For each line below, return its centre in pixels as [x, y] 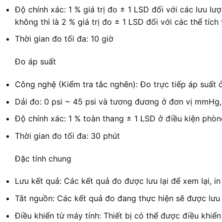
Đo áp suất [35, 62]
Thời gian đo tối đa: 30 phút [67, 136]
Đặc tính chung [43, 158]
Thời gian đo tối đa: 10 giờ [64, 39]
